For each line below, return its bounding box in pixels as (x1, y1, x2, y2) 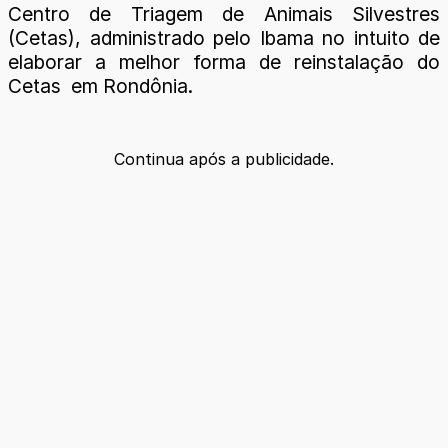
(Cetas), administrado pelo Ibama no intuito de (8, 25, 440, 50)
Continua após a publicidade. (114, 149, 334, 170)
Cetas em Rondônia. (8, 73, 193, 98)
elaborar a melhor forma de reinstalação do (8, 49, 440, 74)
